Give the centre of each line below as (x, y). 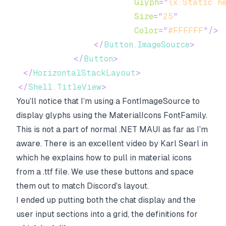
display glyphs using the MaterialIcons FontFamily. (112, 115)
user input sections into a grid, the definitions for (107, 214)
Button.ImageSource (147, 45)
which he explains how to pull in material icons (104, 158)
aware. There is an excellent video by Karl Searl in (112, 144)
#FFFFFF (186, 31)
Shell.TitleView (65, 87)
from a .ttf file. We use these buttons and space (105, 172)
